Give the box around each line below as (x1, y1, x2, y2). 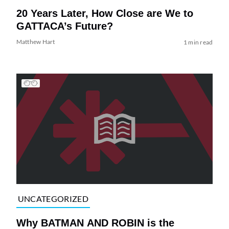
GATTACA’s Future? (16, 20, 113, 32)
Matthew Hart (16, 38, 55, 46)
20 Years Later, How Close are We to (16, 8, 193, 19)
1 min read (183, 38, 213, 47)
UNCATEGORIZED (17, 194, 88, 204)
